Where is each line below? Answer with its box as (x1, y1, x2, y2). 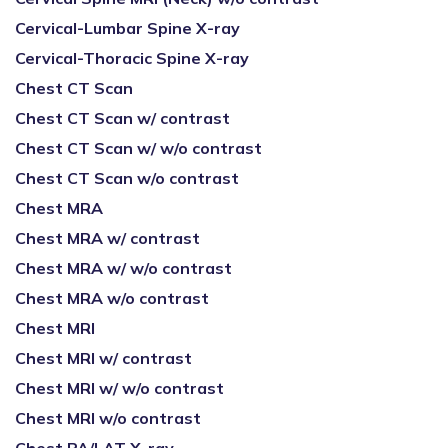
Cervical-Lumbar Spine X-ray (15, 18, 240, 38)
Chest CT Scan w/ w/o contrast (15, 138, 262, 158)
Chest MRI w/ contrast (15, 348, 192, 368)
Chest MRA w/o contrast (15, 288, 209, 308)
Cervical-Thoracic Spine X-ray (15, 48, 249, 68)
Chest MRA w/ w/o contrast (15, 258, 232, 278)
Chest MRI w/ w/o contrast (15, 378, 224, 398)
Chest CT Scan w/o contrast (15, 168, 239, 188)
